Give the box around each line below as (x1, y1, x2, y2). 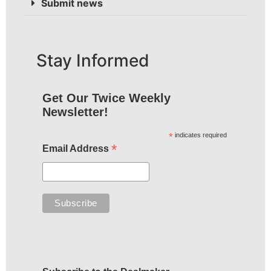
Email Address (42, 143, 111, 154)
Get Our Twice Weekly (42, 91, 171, 105)
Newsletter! (42, 105, 108, 119)
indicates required (173, 131, 227, 139)
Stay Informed (36, 50, 149, 71)
